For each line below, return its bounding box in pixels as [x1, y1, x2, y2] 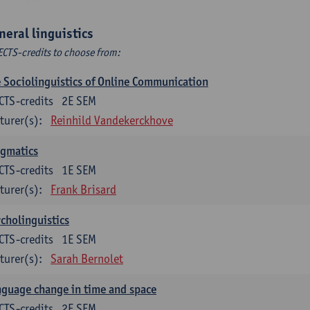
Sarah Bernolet [51, 251, 123, 266]
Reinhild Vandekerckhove [51, 113, 173, 127]
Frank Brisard [51, 182, 116, 197]
